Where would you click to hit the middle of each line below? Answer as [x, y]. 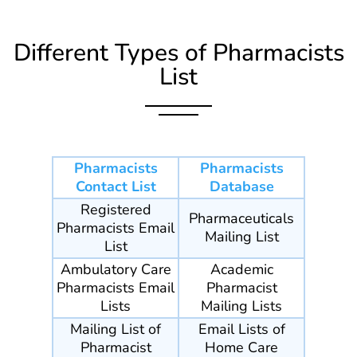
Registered [116, 210]
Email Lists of [241, 330]
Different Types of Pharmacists [178, 53]
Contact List [116, 187]
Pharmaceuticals [241, 219]
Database [241, 187]
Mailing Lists [241, 306]
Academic [241, 270]
